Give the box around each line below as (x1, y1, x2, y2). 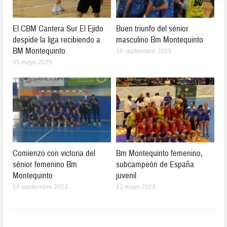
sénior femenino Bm (13, 159, 78, 170)
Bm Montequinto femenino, (116, 147, 203, 159)
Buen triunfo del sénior (116, 23, 188, 34)
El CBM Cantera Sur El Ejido (13, 23, 104, 34)
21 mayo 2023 (116, 183, 156, 191)
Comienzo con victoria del (13, 147, 96, 159)
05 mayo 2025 (13, 59, 53, 66)
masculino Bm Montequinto (116, 34, 203, 46)
